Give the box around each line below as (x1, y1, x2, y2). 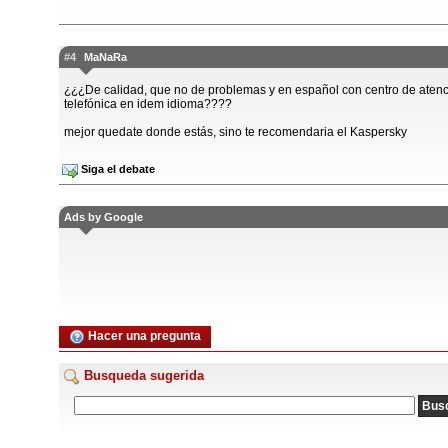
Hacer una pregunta (85, 329, 201, 344)
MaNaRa (84, 51, 127, 63)
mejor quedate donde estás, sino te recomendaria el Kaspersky (64, 125, 407, 139)
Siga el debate (78, 162, 155, 175)
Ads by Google (64, 211, 143, 223)
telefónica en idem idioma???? (64, 97, 232, 111)
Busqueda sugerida (80, 368, 204, 383)
